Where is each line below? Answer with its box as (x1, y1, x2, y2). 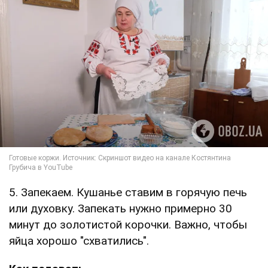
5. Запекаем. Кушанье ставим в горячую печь (9, 185, 247, 199)
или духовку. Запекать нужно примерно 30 (9, 201, 232, 215)
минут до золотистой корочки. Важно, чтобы (9, 217, 247, 232)
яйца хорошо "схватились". (9, 233, 149, 248)
